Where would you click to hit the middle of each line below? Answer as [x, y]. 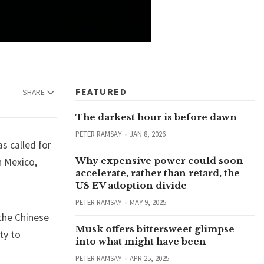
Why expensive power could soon [159, 161]
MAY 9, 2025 [148, 202]
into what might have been [141, 242]
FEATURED [101, 92]
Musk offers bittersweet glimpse [155, 229]
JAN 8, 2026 [147, 134]
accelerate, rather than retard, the [158, 173]
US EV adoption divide [131, 186]
